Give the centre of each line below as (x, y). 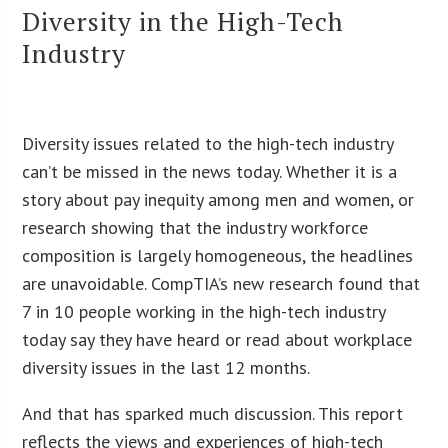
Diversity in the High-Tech (183, 20)
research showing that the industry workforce (195, 227)
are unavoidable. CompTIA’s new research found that (221, 283)
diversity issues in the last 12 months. (166, 367)
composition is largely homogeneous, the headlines (218, 255)
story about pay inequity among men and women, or (218, 199)
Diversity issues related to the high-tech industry (208, 143)
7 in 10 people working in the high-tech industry (204, 311)
